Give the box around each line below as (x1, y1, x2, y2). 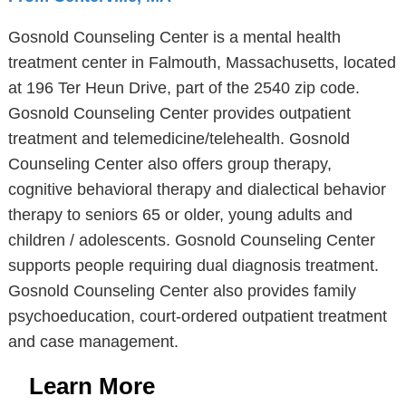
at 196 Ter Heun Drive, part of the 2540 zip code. (7, 79, 360, 97)
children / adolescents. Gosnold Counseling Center (7, 231, 375, 249)
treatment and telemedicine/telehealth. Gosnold (7, 130, 350, 148)
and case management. (7, 333, 179, 351)
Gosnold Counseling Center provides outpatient (7, 104, 351, 122)
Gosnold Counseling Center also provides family (7, 282, 356, 300)
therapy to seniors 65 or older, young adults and (7, 206, 353, 224)
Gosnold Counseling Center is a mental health (7, 28, 341, 46)
